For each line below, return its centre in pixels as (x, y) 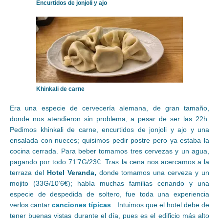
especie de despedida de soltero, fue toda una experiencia (109, 194)
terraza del (28, 173)
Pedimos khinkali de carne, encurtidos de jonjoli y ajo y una (109, 130)
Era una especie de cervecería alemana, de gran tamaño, (109, 108)
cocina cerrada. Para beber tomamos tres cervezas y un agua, (109, 151)
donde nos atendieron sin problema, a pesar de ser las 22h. (109, 119)
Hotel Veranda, (71, 173)
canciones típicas (82, 205)
